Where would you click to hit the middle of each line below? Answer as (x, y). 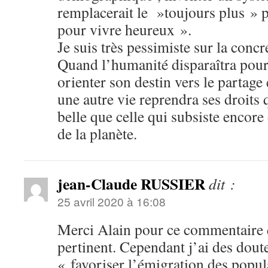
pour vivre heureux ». (124, 29)
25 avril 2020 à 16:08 (112, 201)
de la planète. (97, 133)
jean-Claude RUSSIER (131, 184)
